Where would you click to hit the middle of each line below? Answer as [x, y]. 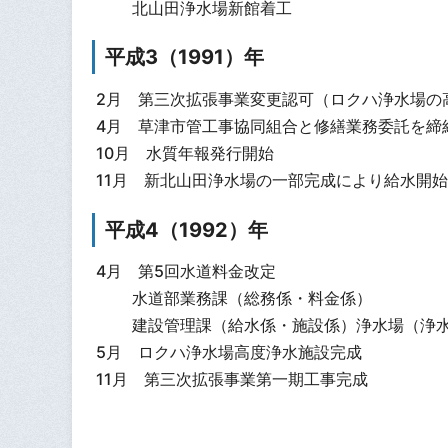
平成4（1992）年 [186, 229]
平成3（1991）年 [184, 57]
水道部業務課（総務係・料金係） [233, 298]
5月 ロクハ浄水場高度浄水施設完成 [228, 352]
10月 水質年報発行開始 [184, 152]
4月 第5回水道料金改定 [185, 271]
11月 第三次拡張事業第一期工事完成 [231, 379]
